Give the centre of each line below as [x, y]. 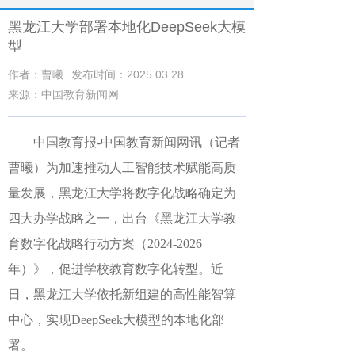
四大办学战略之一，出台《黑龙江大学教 [122, 218]
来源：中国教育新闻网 [63, 94]
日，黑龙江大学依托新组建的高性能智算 [122, 294]
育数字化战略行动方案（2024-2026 [105, 244]
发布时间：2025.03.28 [128, 74]
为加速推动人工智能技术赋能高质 [141, 168]
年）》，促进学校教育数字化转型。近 [116, 269]
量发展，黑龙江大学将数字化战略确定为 [122, 193]
